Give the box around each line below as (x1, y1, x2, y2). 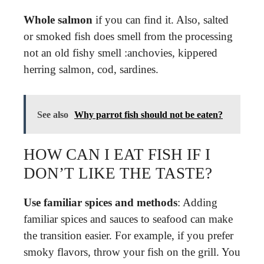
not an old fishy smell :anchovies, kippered (24, 47, 217, 59)
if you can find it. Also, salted (93, 14, 229, 26)
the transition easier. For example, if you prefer (24, 229, 233, 242)
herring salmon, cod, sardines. (24, 63, 159, 75)
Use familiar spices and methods (24, 196, 177, 209)
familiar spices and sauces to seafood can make (24, 212, 233, 225)
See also (37, 109, 68, 120)
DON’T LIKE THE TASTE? (24, 164, 212, 182)
